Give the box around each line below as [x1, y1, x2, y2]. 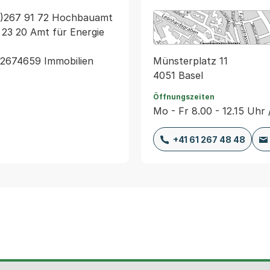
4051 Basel [153, 69, 203, 81]
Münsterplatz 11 [153, 54, 228, 67]
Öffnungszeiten [153, 92, 215, 101]
